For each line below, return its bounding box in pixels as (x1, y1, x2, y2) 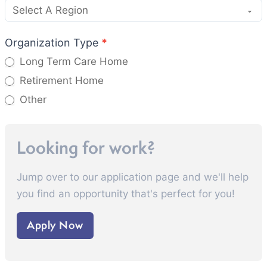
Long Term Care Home (17, 55, 128, 67)
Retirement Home (17, 74, 104, 86)
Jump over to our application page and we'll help (17, 170, 249, 183)
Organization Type (5, 36, 101, 49)
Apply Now (27, 218, 83, 233)
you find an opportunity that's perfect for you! (17, 187, 235, 200)
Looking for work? (17, 135, 159, 159)
